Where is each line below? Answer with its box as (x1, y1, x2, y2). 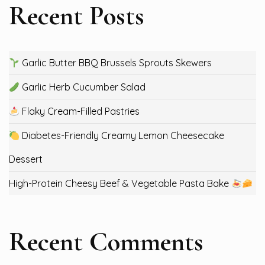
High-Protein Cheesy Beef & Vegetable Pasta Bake (9, 177, 231, 189)
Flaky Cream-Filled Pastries (20, 105, 140, 117)
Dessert (9, 153, 43, 165)
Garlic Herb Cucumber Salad (20, 80, 146, 93)
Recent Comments (9, 225, 203, 258)
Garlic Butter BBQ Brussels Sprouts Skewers (20, 56, 212, 69)
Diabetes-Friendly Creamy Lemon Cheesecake (20, 129, 225, 141)
